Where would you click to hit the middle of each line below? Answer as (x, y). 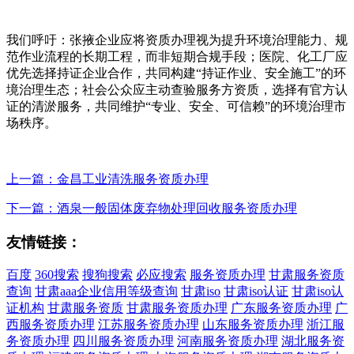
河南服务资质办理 (228, 341)
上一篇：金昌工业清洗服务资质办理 (107, 179)
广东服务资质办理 (281, 308)
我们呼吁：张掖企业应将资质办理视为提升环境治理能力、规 (177, 40)
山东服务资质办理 (253, 325)
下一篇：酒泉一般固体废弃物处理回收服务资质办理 (152, 208)
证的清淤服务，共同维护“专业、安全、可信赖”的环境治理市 (176, 106)
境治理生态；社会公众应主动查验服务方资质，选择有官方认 (177, 89)
